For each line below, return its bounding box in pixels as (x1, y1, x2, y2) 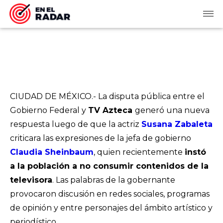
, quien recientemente (94, 147, 185, 157)
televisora (10, 175, 52, 185)
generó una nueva (135, 106, 210, 115)
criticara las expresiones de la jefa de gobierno (10, 133, 191, 143)
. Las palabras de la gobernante (52, 175, 175, 185)
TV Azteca (88, 106, 135, 115)
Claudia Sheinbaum (10, 147, 94, 157)
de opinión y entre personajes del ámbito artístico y (10, 203, 213, 213)
